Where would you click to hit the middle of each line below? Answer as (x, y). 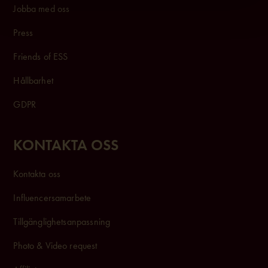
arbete (79, 198)
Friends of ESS (41, 57)
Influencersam (40, 198)
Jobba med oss (42, 9)
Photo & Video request (55, 246)
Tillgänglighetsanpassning (62, 222)
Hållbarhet (33, 81)
